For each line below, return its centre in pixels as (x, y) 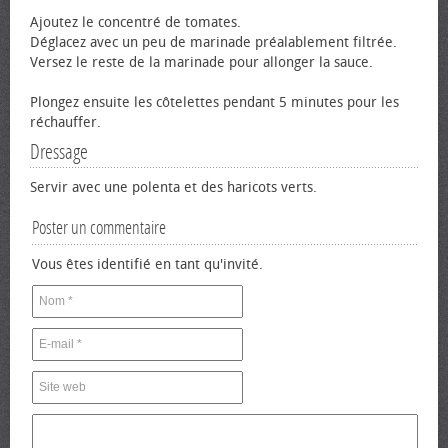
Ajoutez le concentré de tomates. (135, 22)
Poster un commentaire (99, 228)
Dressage (59, 152)
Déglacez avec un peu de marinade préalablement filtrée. (213, 42)
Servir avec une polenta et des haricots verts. (173, 187)
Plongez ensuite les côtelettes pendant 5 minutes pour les (214, 102)
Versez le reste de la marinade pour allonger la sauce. (201, 62)
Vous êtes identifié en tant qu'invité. (147, 264)
